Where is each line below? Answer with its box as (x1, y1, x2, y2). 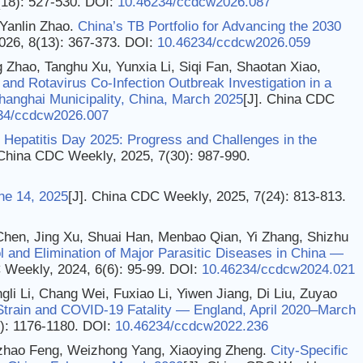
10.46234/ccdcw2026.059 (157, 35, 310, 50)
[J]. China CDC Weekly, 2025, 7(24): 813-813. (68, 189, 346, 204)
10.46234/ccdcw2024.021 (202, 262, 355, 277)
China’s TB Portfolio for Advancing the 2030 (78, 19, 341, 34)
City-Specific (271, 343, 348, 358)
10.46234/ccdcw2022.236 (115, 318, 268, 334)
